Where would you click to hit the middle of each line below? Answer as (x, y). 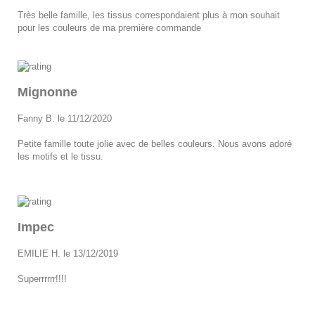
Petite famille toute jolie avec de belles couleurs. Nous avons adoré (155, 143)
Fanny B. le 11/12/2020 (65, 118)
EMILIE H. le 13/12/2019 (68, 253)
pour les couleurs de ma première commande (109, 27)
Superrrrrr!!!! (42, 278)
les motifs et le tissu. (60, 156)
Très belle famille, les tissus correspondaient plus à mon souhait (149, 15)
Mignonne (47, 92)
